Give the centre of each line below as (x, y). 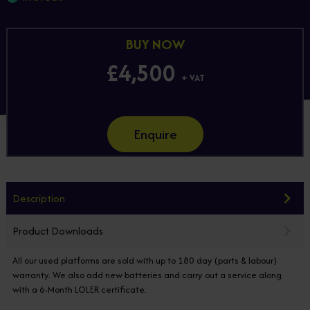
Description (39, 198)
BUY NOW (155, 44)
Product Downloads (58, 230)
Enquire (155, 134)
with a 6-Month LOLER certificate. (80, 289)
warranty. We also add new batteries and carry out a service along (147, 275)
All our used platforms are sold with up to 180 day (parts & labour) (145, 260)
